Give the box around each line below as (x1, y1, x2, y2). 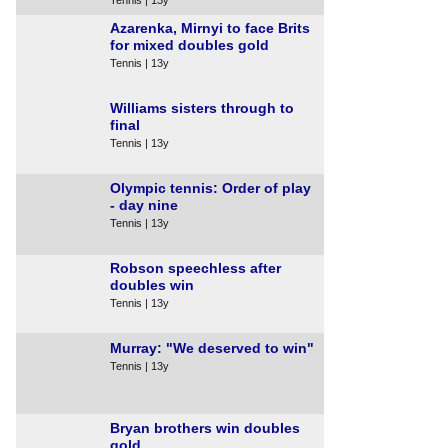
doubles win (110, 277, 194, 293)
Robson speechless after (110, 260, 281, 276)
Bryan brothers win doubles (110, 420, 300, 436)
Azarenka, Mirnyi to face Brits (110, 20, 310, 36)
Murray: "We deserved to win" (110, 340, 314, 356)
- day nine (110, 197, 178, 213)
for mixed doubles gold (110, 37, 269, 53)
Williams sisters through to (110, 100, 294, 116)
